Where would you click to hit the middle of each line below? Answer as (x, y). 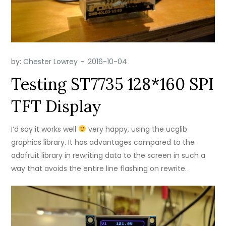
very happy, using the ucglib (137, 129)
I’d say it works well (45, 129)
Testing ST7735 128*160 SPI (113, 84)
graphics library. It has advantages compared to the (103, 142)
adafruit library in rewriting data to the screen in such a (108, 155)
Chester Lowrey (51, 61)
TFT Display (56, 106)
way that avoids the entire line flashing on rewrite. (99, 168)
